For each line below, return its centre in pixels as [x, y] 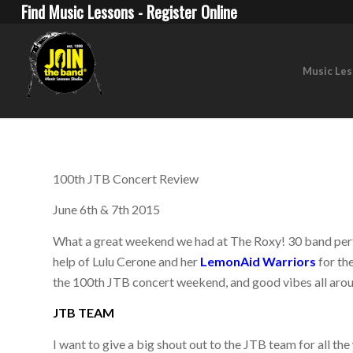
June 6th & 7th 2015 [107, 210]
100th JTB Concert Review [126, 178]
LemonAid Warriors [258, 261]
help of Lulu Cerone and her [126, 261]
